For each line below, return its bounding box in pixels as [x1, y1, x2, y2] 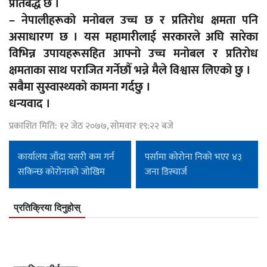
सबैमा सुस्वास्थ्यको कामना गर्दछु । [9, 77, 151, 98]
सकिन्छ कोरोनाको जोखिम [18, 164, 105, 181]
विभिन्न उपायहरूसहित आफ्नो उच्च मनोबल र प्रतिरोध [9, 44, 258, 64]
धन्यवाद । [9, 94, 51, 114]
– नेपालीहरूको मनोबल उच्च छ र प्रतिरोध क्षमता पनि [9, 10, 258, 31]
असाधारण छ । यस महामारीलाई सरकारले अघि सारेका [9, 27, 258, 48]
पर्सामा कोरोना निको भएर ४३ [145, 149, 243, 166]
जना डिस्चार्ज [145, 164, 188, 181]
